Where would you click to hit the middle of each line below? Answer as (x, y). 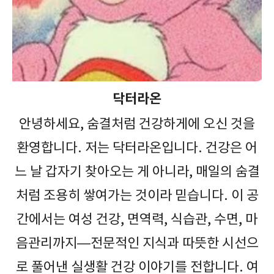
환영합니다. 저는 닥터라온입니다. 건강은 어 (137, 148)
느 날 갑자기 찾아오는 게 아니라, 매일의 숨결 (137, 172)
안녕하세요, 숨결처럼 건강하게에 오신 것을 (137, 124)
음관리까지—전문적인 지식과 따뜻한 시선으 (137, 243)
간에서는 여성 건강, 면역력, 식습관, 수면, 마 (137, 220)
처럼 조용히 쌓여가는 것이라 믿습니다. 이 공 (137, 196)
